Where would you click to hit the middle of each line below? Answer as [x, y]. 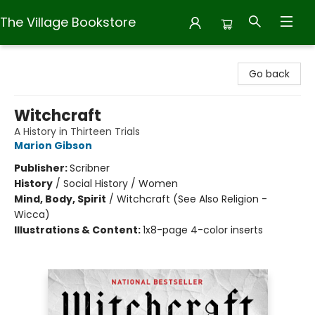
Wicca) [32, 214]
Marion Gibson [53, 146]
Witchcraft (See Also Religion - [192, 199]
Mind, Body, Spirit [60, 199]
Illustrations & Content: [78, 230]
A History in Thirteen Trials [77, 131]
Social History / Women [121, 184]
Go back [269, 74]
